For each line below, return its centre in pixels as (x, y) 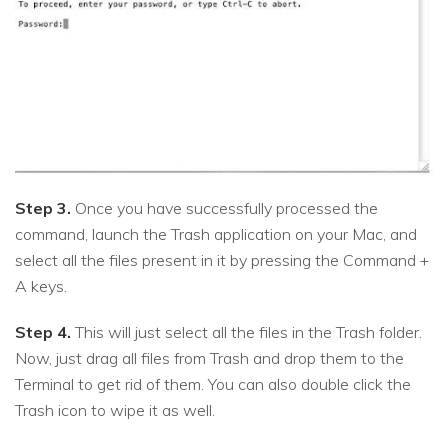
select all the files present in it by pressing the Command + (222, 260)
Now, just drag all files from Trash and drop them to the (209, 358)
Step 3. (43, 208)
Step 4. (43, 332)
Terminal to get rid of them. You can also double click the (213, 384)
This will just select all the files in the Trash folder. (246, 332)
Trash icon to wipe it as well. (115, 410)
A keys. (41, 286)
